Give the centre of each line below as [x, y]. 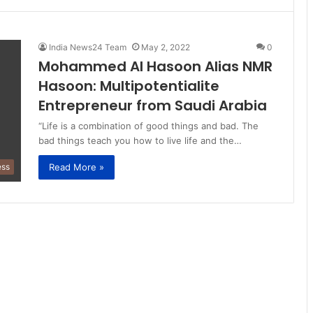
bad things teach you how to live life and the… [140, 140]
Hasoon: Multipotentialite [129, 86]
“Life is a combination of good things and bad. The [148, 125]
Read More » [77, 167]
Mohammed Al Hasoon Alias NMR [155, 66]
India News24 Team [88, 47]
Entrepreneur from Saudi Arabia [153, 105]
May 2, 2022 [166, 47]
